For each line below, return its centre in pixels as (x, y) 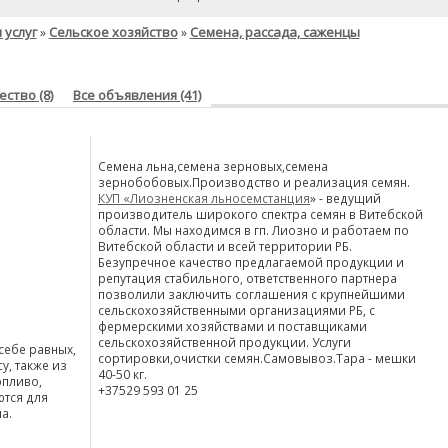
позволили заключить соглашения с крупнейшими (251, 294)
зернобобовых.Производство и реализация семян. (254, 182)
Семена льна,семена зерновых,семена (213, 166)
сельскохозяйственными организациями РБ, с (236, 310)
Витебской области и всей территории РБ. (225, 246)
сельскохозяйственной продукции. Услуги (224, 342)
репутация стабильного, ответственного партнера (247, 278)
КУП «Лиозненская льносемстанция (204, 198)
